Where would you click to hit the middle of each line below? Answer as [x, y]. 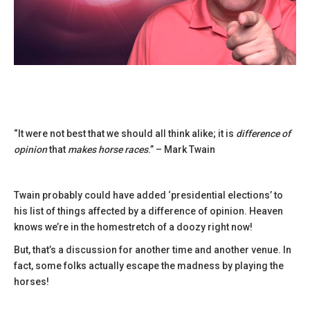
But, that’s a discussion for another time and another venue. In [153, 250]
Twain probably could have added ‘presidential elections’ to [148, 195]
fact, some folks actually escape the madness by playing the [149, 266]
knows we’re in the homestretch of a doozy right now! [133, 227]
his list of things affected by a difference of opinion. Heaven [148, 211]
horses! [31, 282]
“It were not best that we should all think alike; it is [125, 134]
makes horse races [108, 149]
